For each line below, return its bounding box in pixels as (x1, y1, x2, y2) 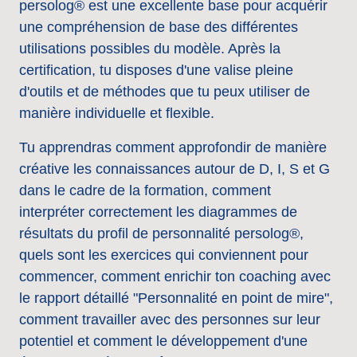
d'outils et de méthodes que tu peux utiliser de (19, 84, 310, 100)
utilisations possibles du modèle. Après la (19, 41, 280, 57)
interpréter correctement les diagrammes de (19, 204, 297, 221)
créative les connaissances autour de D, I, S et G (19, 161, 330, 178)
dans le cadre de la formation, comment (19, 182, 271, 199)
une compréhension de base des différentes (19, 19, 298, 36)
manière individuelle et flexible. (19, 105, 214, 122)
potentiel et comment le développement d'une (19, 333, 308, 350)
